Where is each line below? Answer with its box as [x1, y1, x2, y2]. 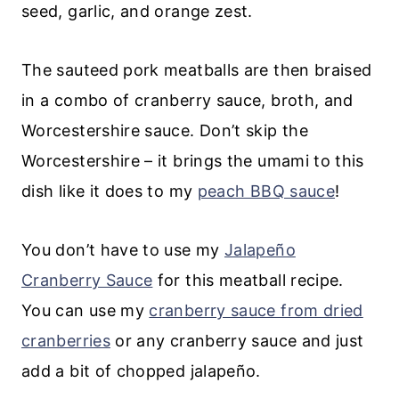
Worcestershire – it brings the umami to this [21, 151, 364, 170]
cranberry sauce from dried [149, 300, 363, 320]
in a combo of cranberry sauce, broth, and [21, 90, 354, 110]
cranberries [21, 330, 110, 350]
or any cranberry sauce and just [110, 330, 364, 350]
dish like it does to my [21, 181, 198, 200]
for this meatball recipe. [152, 270, 344, 289]
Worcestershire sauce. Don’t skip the [21, 120, 308, 140]
